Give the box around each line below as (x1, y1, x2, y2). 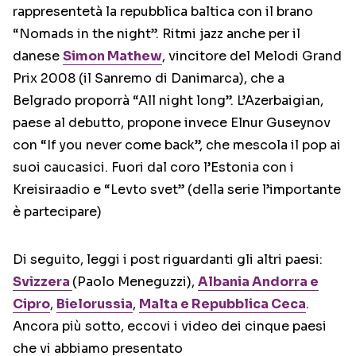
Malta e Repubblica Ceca (139, 296, 306, 312)
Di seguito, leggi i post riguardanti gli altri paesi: (13, 251, 323, 268)
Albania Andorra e (198, 273, 319, 290)
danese (13, 48, 63, 64)
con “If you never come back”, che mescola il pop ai (13, 137, 341, 153)
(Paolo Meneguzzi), (72, 273, 198, 290)
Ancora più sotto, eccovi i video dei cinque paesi (13, 318, 327, 335)
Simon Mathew (63, 48, 162, 64)
